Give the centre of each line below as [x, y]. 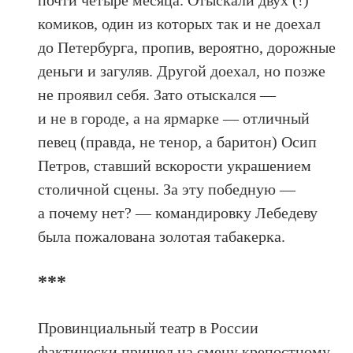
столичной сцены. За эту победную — [167, 189]
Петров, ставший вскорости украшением [175, 165]
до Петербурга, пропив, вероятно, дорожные [187, 47]
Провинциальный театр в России [149, 328]
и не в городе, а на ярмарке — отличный [174, 118]
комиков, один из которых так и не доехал [180, 24]
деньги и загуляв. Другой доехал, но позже [182, 71]
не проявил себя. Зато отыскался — [157, 95]
